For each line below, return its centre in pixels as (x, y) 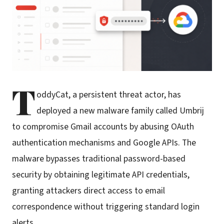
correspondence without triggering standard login (106, 207)
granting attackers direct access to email (88, 191)
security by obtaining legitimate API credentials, (101, 175)
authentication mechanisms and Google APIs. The (104, 143)
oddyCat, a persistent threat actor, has (108, 95)
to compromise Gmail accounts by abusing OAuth (103, 127)
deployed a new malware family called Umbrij (120, 111)
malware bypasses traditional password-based (99, 159)
